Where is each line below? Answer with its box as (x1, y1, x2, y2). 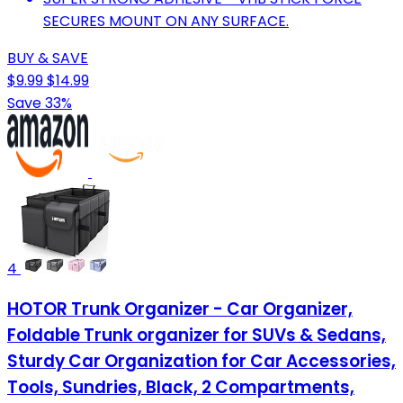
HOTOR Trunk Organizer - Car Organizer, (7, 297, 353, 322)
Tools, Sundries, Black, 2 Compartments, (7, 375, 354, 400)
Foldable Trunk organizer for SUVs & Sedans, (7, 323, 386, 348)
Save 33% (7, 92, 72, 113)
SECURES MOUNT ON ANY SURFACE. (43, 10, 289, 31)
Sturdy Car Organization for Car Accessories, (7, 349, 396, 374)
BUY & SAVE (7, 47, 88, 68)
